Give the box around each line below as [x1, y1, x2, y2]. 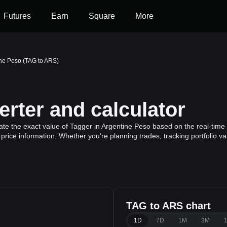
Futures [4, 12, 31, 20]
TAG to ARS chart [126, 200, 211, 211]
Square [89, 12, 115, 20]
